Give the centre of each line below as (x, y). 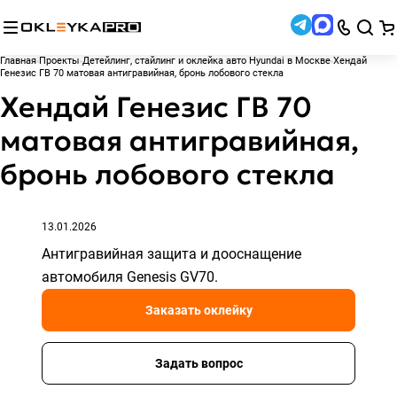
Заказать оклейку (198, 311)
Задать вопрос (198, 364)
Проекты (59, 61)
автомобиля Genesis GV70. (130, 277)
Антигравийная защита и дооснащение (171, 254)
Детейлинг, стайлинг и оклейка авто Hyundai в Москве (206, 61)
